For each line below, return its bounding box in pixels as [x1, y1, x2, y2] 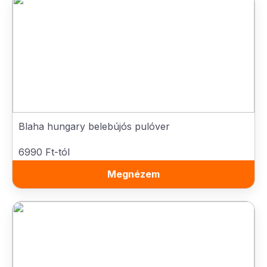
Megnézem [107, 168, 160, 180]
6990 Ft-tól [18, 146, 70, 158]
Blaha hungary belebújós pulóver [18, 120, 170, 132]
